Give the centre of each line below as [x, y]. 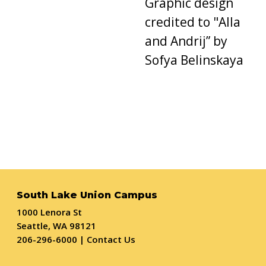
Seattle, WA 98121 [56, 226]
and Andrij [175, 41]
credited [170, 22]
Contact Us [111, 240]
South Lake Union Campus [87, 195]
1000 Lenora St [49, 212]
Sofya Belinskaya [194, 60]
